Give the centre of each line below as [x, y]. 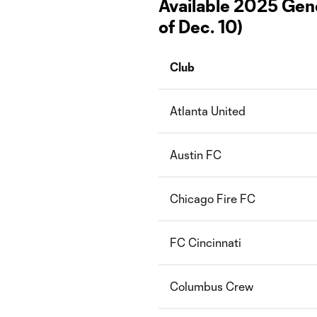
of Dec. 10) [201, 27]
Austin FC [196, 155]
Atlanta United [208, 111]
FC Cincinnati [206, 242]
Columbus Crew [212, 286]
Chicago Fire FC [213, 198]
